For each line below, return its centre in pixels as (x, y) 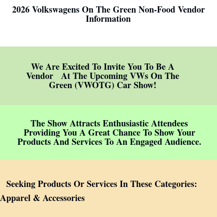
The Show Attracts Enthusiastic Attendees (109, 123)
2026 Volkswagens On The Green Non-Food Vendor (108, 9)
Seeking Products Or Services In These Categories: (102, 184)
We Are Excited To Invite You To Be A (102, 66)
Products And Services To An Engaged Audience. (109, 141)
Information (108, 18)
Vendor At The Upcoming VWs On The (102, 76)
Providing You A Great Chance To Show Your (109, 132)
